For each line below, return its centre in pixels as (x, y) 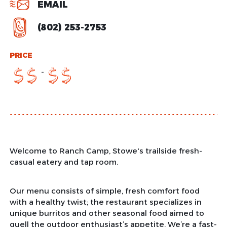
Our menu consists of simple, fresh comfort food (104, 191)
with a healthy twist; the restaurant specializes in (105, 202)
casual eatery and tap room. (64, 162)
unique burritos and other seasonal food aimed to (107, 213)
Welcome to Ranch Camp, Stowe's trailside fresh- (106, 151)
